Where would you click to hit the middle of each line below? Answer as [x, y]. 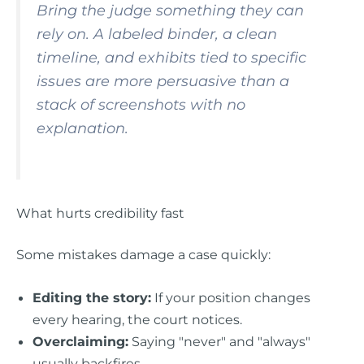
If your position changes [231, 298]
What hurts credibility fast [100, 212]
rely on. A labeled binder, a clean [157, 34]
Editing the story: [92, 298]
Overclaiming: [80, 342]
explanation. [82, 128]
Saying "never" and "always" [219, 342]
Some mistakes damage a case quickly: [143, 255]
